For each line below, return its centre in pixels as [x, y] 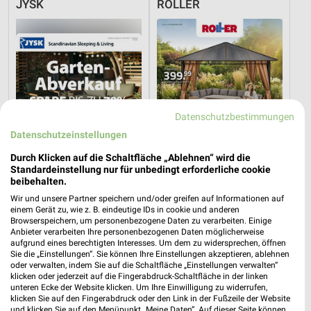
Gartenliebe [183, 225]
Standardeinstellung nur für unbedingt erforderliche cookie [141, 169]
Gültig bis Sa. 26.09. [200, 239]
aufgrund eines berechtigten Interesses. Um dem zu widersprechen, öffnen [148, 243]
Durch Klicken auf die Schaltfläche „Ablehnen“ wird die [131, 158]
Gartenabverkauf [54, 225]
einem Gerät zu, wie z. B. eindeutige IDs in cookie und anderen [125, 210]
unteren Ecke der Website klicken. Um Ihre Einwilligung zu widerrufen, [139, 287]
